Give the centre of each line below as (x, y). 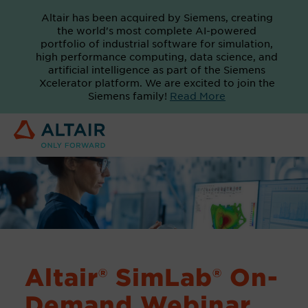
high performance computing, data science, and (157, 56)
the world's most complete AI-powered (157, 30)
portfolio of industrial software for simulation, (157, 43)
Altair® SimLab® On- (152, 277)
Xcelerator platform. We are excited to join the (157, 82)
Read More (198, 96)
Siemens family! (129, 96)
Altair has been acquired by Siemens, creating (157, 17)
